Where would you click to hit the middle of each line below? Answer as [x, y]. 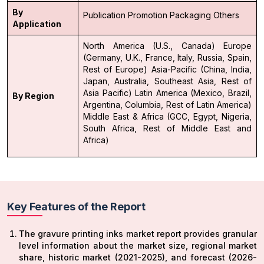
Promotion [148, 15]
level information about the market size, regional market [138, 245]
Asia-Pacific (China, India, [202, 69]
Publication [104, 15]
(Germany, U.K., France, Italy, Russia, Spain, [167, 57]
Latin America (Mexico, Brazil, [194, 93]
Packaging [190, 15]
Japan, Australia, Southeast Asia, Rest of [167, 81]
